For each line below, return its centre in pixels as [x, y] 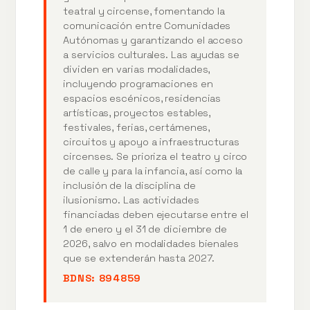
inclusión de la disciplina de [129, 185]
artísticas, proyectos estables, [137, 112]
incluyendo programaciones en [138, 83]
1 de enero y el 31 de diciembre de [145, 229]
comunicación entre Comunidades [147, 25]
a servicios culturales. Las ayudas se [151, 54]
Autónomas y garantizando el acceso [153, 40]
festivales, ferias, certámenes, [137, 127]
